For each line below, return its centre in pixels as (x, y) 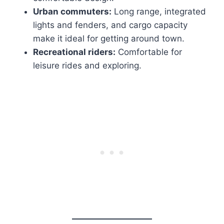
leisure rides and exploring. (87, 66)
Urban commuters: (72, 12)
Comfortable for (149, 52)
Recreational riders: (74, 52)
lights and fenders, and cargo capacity (110, 25)
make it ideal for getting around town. (109, 39)
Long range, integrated (159, 12)
